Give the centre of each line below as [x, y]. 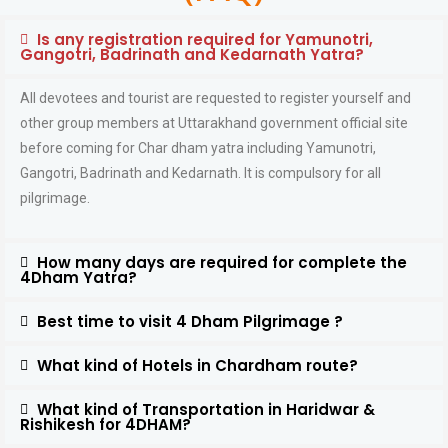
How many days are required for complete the [221, 263]
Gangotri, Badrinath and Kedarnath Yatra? [192, 55]
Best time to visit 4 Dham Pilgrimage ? [189, 322]
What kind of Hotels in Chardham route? [197, 366]
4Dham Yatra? [78, 278]
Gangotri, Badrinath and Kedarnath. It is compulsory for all [200, 173]
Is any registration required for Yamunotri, [204, 40]
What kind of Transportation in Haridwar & [205, 410]
